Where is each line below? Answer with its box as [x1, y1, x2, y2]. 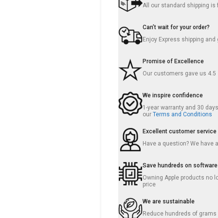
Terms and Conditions [153, 111, 213, 118]
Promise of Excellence [143, 58, 204, 65]
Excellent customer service [143, 128, 217, 135]
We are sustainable [143, 198, 195, 205]
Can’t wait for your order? [143, 24, 210, 31]
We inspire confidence [143, 92, 203, 99]
